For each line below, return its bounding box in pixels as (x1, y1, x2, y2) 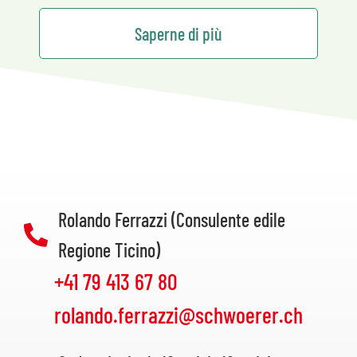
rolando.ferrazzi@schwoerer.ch (54, 301, 303, 329)
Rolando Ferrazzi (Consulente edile (57, 208, 285, 232)
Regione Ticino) (57, 238, 160, 262)
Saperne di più (135, 23, 222, 45)
